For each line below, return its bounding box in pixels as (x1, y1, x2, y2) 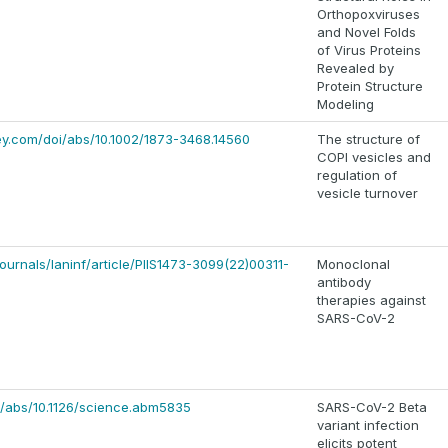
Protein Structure (317, 78, 423, 95)
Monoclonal (317, 256, 390, 273)
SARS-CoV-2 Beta (317, 399, 427, 416)
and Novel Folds (317, 24, 416, 41)
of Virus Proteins (317, 42, 421, 59)
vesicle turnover (317, 185, 418, 202)
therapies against (317, 292, 426, 309)
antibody (317, 274, 371, 291)
